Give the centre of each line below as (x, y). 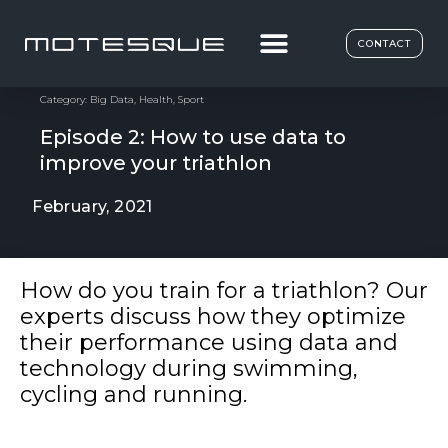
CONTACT (384, 43)
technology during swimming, (189, 368)
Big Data (112, 99)
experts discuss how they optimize (213, 316)
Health (156, 99)
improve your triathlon (156, 162)
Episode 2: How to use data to (193, 136)
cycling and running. (133, 394)
